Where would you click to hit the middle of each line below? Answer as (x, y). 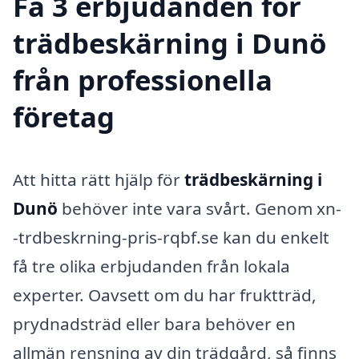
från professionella (143, 80)
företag (64, 117)
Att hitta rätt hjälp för (99, 180)
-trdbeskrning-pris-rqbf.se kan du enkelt (171, 238)
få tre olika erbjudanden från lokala (151, 266)
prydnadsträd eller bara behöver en (154, 324)
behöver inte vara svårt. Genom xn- (200, 209)
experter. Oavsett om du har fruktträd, (165, 295)
